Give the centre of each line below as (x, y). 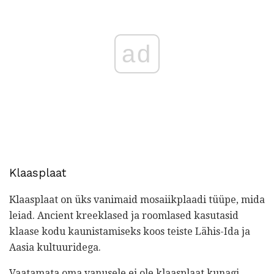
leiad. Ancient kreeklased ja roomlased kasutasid (124, 216)
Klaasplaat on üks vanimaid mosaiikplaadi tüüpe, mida (137, 200)
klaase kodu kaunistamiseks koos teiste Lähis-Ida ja (130, 232)
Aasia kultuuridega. (55, 248)
